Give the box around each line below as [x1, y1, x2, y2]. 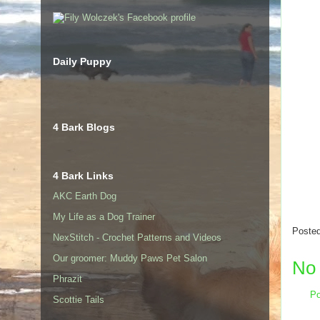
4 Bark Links [53, 169, 114, 181]
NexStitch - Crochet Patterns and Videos [53, 232, 221, 244]
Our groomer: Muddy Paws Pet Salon [53, 253, 207, 264]
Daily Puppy [53, 56, 111, 68]
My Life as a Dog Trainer [53, 211, 155, 223]
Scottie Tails [53, 294, 104, 306]
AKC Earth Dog [53, 191, 116, 202]
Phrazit [53, 274, 82, 285]
